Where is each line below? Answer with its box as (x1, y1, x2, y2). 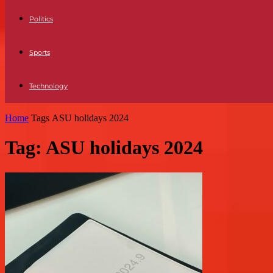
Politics (29, 15, 53, 23)
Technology (29, 82, 68, 90)
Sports (29, 48, 50, 57)
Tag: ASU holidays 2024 (5, 136, 203, 159)
